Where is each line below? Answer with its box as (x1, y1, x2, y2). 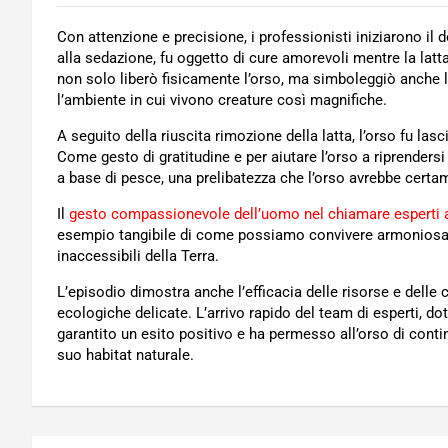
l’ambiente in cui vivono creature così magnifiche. (57, 91, 387, 109)
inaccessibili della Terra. (57, 247, 219, 265)
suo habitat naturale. (57, 346, 194, 364)
